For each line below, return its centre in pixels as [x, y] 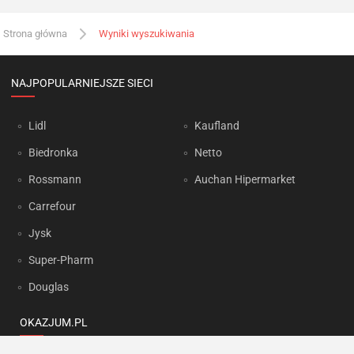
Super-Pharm [61, 260]
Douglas [49, 287]
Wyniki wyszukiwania [147, 33]
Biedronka [53, 153]
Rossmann [55, 179]
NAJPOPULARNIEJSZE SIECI [82, 83]
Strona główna [35, 33]
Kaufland [217, 126]
